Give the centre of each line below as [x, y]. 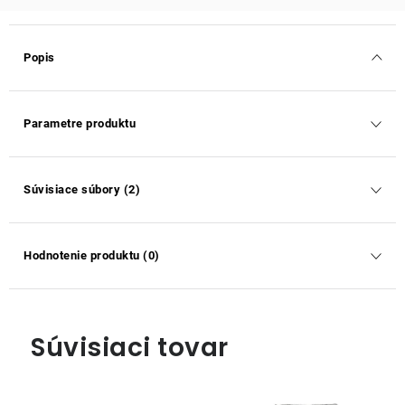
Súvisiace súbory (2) [82, 189]
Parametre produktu [80, 123]
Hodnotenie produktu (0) [92, 255]
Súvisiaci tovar [130, 348]
